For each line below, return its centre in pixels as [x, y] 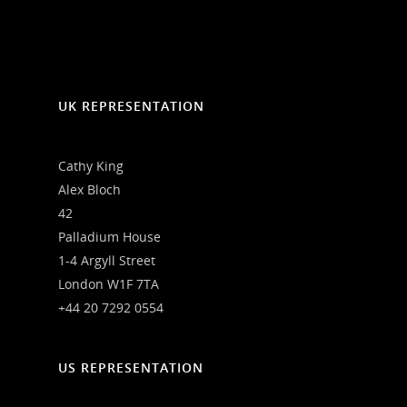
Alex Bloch [89, 189]
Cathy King [91, 165]
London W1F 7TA [109, 283]
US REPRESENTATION [131, 367]
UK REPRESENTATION [131, 105]
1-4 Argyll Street [107, 260]
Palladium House [109, 236]
